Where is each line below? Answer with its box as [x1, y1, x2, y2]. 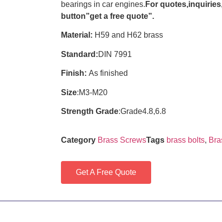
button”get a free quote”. [60, 12, 154, 20]
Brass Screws [97, 136, 146, 145]
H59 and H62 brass [92, 31, 163, 40]
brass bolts [166, 136, 205, 145]
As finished [86, 69, 128, 78]
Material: [60, 31, 93, 40]
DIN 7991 [98, 50, 132, 58]
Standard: [60, 50, 98, 58]
